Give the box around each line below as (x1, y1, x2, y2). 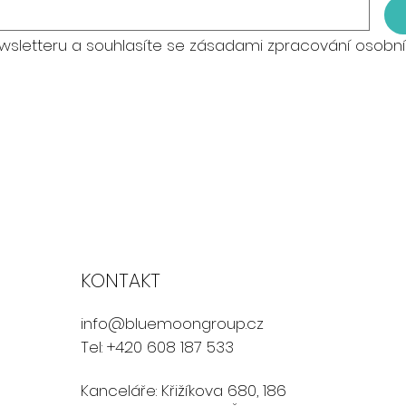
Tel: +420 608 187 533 (81, 336, 235, 359)
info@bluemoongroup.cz (81, 313, 265, 335)
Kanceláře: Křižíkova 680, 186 (81, 380, 287, 402)
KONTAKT (81, 267, 161, 295)
